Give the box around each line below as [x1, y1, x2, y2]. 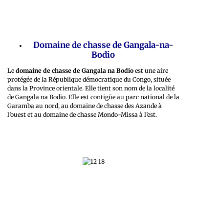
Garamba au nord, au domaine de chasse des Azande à [7, 102, 162, 109]
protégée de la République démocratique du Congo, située [7, 75, 171, 83]
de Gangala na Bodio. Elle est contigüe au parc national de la [7, 93, 179, 101]
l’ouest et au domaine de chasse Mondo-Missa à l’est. [7, 110, 157, 118]
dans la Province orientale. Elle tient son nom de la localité [7, 84, 175, 92]
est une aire [133, 66, 168, 74]
